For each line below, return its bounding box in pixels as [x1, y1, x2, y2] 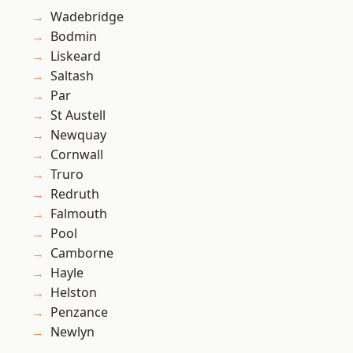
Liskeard [50, 47, 101, 65]
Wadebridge [50, 8, 124, 26]
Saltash [50, 67, 94, 85]
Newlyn [50, 323, 95, 341]
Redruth [50, 185, 99, 203]
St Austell [50, 106, 106, 124]
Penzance [50, 303, 108, 321]
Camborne [50, 244, 113, 262]
